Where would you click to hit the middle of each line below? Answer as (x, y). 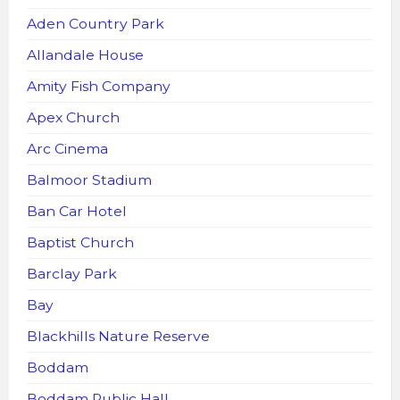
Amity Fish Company (99, 86)
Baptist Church (80, 242)
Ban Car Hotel (77, 211)
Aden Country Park (96, 23)
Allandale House (85, 54)
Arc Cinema (67, 148)
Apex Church (73, 117)
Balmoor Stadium (89, 179)
